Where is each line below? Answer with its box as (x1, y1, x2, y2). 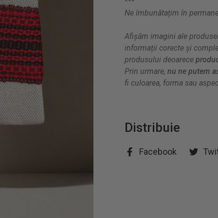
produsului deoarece (125, 55, 196, 64)
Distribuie (125, 120, 180, 135)
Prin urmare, (125, 67, 167, 76)
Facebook (139, 146, 177, 157)
